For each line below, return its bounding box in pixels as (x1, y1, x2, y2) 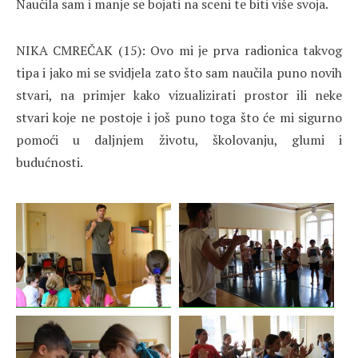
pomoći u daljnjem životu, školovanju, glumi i (16, 131, 342, 149)
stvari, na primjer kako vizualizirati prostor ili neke (16, 86, 342, 105)
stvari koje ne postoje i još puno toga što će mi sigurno (16, 109, 342, 127)
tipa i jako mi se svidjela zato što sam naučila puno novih (16, 64, 342, 82)
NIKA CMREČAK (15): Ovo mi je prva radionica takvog (16, 42, 342, 60)
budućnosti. (16, 153, 83, 172)
